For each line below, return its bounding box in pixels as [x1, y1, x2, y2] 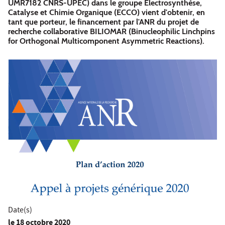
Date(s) [8, 205, 32, 217]
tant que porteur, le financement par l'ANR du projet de [8, 17, 199, 27]
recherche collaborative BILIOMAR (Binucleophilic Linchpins [8, 26, 215, 36]
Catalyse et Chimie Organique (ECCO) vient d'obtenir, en [8, 7, 205, 17]
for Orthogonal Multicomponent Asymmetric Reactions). [8, 36, 204, 46]
